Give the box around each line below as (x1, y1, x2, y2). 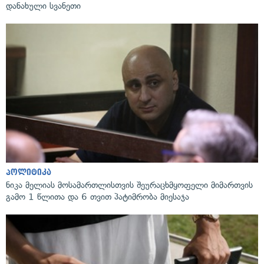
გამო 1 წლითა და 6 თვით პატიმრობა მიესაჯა (6, 191, 189, 202)
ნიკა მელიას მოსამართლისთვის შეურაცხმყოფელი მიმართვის (6, 179, 253, 190)
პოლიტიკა (6, 167, 51, 177)
